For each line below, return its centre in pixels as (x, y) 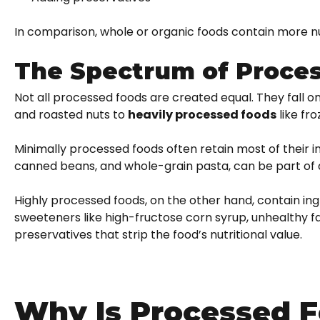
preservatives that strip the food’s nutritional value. (158, 234)
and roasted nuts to (71, 114)
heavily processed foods (202, 114)
